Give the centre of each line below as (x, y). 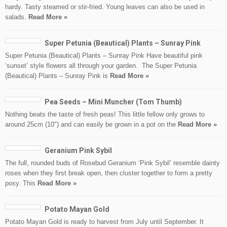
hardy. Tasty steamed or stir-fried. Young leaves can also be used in (105, 7)
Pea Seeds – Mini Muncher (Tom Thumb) (113, 102)
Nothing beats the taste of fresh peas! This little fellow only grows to (105, 114)
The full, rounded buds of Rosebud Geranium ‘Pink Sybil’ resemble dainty (112, 163)
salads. (17, 17)
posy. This (21, 183)
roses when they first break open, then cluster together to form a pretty (109, 173)
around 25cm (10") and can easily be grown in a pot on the (91, 124)
